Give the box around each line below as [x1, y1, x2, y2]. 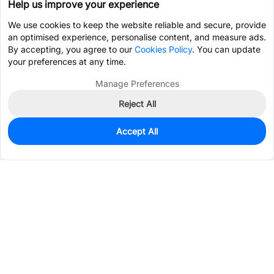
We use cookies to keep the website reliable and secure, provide [8, 20, 266, 30]
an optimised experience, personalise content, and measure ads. [8, 32, 266, 42]
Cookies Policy [135, 44, 192, 54]
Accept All [116, 126, 158, 136]
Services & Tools [7, 246, 73, 257]
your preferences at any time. [8, 56, 126, 67]
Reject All [118, 98, 156, 109]
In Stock [24, 130, 59, 140]
